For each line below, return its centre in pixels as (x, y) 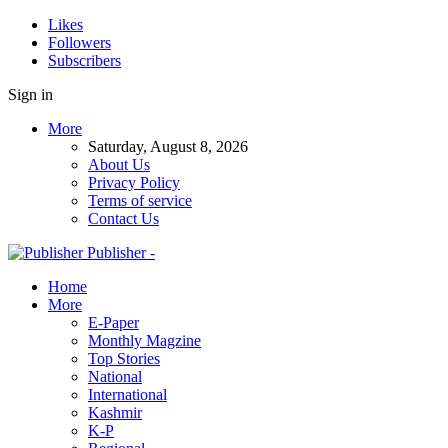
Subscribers (84, 60)
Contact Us (123, 218)
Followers (79, 42)
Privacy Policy (134, 182)
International (127, 394)
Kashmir (115, 412)
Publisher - (121, 252)
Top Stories (124, 358)
